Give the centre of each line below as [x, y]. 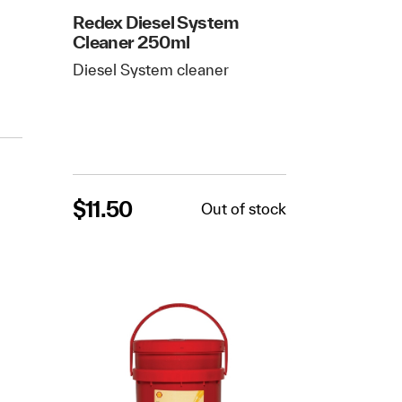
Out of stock [243, 209]
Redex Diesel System [156, 22]
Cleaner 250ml [131, 41]
